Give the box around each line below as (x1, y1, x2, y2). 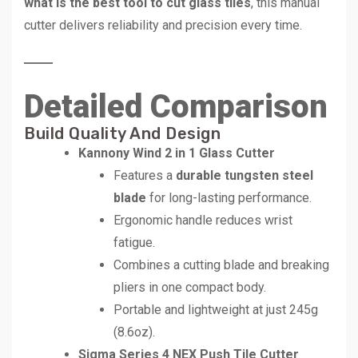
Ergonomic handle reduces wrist (113, 212, 292, 228)
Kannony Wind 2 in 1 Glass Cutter (78, 145, 275, 161)
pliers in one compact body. (113, 279, 266, 295)
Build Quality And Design (24, 123, 221, 143)
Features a (113, 167, 176, 183)
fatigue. (113, 234, 155, 250)
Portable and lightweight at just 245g (113, 301, 318, 317)
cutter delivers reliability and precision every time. (24, 17, 302, 33)
